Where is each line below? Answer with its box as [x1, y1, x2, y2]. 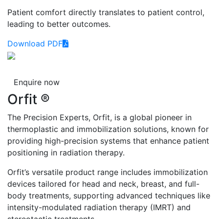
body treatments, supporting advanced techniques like [7, 190, 210, 200]
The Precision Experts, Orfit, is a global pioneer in [7, 112, 192, 122]
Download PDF [7, 38, 63, 48]
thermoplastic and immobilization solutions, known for [7, 124, 209, 134]
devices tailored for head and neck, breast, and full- [7, 178, 199, 189]
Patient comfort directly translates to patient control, [7, 7, 204, 17]
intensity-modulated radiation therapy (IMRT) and [7, 202, 191, 212]
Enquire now [14, 77, 60, 87]
